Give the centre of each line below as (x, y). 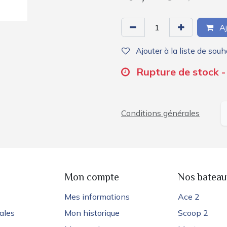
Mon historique (92, 213)
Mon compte (92, 178)
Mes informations (97, 196)
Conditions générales (160, 113)
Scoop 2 (193, 213)
